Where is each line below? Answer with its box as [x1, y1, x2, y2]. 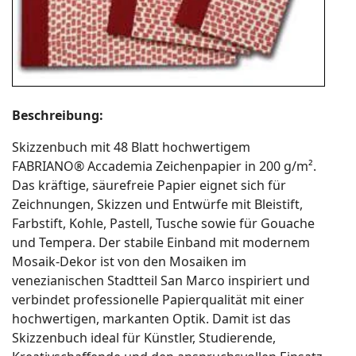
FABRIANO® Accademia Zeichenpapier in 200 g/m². [12, 157, 316, 175]
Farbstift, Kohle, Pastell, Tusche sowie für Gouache [12, 214, 315, 232]
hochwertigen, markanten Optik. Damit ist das [12, 309, 291, 327]
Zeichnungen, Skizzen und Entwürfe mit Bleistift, [12, 195, 303, 213]
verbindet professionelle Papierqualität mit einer [12, 290, 304, 308]
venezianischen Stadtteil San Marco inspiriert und [12, 271, 310, 289]
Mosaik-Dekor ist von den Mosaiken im [12, 252, 246, 270]
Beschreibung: [12, 106, 103, 124]
